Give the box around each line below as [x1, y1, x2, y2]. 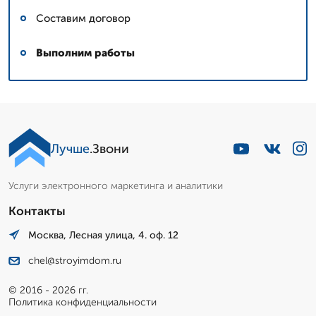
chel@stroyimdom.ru [28, 255, 121, 267]
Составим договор [36, 11, 130, 25]
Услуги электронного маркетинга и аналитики [8, 179, 223, 192]
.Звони [90, 140, 129, 157]
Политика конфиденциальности [8, 296, 157, 309]
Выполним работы [36, 46, 135, 59]
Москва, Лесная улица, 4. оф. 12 [28, 229, 178, 241]
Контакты [8, 203, 66, 218]
